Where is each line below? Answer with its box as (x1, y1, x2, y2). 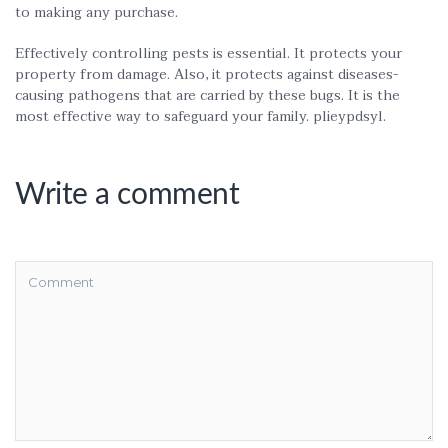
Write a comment (15, 180, 240, 210)
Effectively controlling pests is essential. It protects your (15, 42, 402, 65)
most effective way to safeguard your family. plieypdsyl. (15, 105, 386, 128)
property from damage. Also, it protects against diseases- (15, 63, 398, 86)
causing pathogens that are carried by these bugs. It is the (15, 84, 400, 107)
